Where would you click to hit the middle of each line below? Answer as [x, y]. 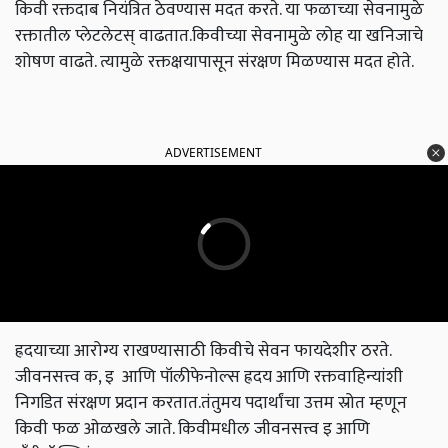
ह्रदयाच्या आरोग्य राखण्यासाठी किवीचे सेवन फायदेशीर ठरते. [203, 351]
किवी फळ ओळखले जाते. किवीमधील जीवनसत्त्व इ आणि [192, 429]
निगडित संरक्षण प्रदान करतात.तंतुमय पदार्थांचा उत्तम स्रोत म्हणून [211, 403]
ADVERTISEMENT [213, 153]
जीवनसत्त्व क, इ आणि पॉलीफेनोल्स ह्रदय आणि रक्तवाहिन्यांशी [209, 377]
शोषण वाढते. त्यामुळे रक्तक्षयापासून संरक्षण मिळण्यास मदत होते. [214, 62]
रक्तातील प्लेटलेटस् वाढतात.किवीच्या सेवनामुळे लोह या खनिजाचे [219, 36]
